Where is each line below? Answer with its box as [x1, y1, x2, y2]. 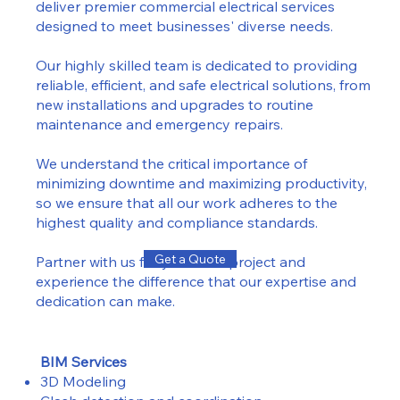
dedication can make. [35, 292, 175, 311]
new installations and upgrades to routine [35, 96, 313, 114]
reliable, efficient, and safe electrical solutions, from [35, 76, 371, 95]
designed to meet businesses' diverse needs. [35, 17, 333, 36]
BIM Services [39, 352, 130, 371]
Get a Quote [154, 251, 227, 267]
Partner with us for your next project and [35, 253, 305, 271]
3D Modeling [39, 371, 126, 390]
